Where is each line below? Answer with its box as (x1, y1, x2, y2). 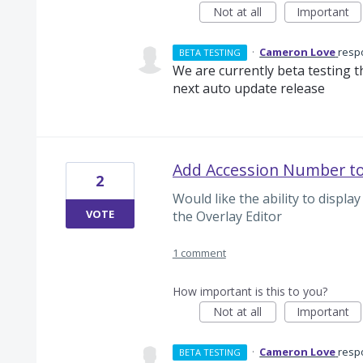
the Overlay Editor (172, 207, 282, 225)
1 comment (172, 246, 226, 261)
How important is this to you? (172, 284, 327, 300)
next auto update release (172, 79, 325, 97)
